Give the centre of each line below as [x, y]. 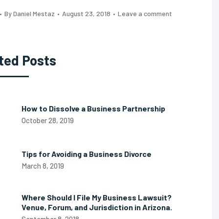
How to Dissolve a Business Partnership [93, 108]
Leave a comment [145, 13]
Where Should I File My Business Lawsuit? [97, 197]
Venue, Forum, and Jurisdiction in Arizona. [97, 207]
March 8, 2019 [43, 166]
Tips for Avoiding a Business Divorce [87, 154]
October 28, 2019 [48, 120]
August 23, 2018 [86, 13]
